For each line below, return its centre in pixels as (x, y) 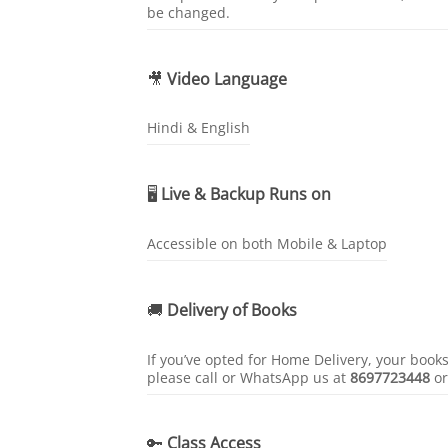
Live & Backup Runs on (246, 194)
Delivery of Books (232, 309)
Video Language (227, 78)
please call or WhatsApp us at (248, 377)
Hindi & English (198, 128)
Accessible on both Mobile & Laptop (267, 244)
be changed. (188, 12)
